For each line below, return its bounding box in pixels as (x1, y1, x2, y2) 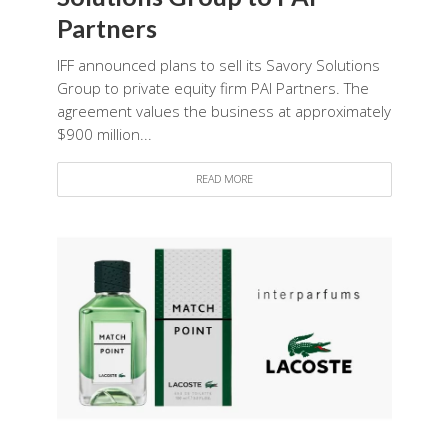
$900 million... (56, 123, 152, 144)
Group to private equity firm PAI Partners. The (56, 77, 369, 98)
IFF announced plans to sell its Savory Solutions (56, 54, 380, 75)
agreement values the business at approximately (56, 100, 391, 121)
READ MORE (195, 171, 253, 186)
